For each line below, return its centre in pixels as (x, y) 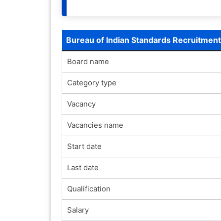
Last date (83, 167)
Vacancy (81, 104)
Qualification (89, 188)
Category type (92, 82)
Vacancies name (95, 125)
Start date (84, 146)
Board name (88, 61)
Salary (78, 210)
